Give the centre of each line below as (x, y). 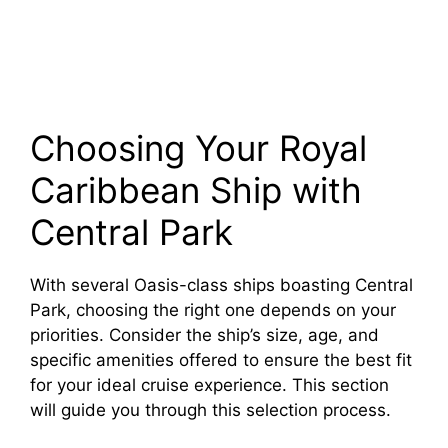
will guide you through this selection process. (210, 410)
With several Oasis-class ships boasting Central (221, 285)
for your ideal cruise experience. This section (209, 385)
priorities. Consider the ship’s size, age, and (204, 335)
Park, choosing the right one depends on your (213, 310)
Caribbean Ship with (196, 190)
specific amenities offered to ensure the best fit (221, 360)
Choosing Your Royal (198, 148)
